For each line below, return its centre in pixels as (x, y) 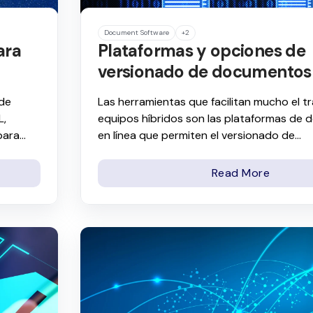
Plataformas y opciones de (202, 50)
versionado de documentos (205, 71)
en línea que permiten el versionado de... (199, 135)
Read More (241, 173)
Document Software (137, 32)
